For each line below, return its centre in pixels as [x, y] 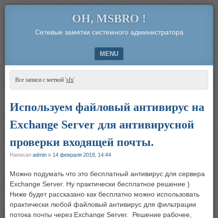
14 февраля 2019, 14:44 [82, 155]
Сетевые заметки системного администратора [109, 32]
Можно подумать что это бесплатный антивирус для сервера [107, 174]
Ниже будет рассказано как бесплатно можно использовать [105, 194]
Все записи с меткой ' [41, 80]
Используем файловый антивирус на [107, 107]
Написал [21, 155]
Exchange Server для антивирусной [102, 125]
